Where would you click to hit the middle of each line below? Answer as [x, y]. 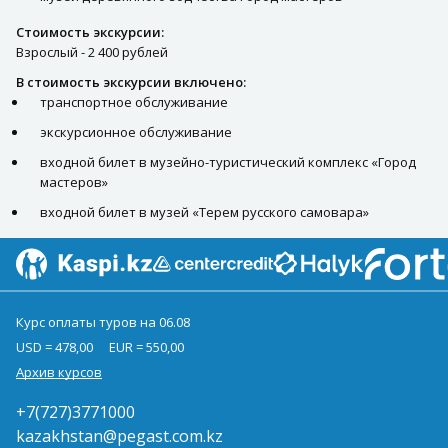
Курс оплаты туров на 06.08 [103, 321]
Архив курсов [59, 371]
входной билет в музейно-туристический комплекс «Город [228, 161]
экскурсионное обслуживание [136, 131]
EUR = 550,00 [146, 346]
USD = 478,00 [54, 346]
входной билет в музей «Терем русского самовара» [204, 211]
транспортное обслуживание [134, 101]
